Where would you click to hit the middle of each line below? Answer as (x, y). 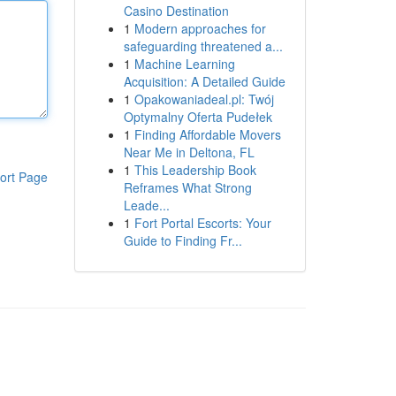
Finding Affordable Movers (207, 134)
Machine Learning (184, 64)
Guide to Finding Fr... (183, 240)
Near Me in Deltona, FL (189, 152)
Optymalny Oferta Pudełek (198, 117)
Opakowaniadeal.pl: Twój (204, 99)
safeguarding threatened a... (203, 46)
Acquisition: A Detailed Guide (204, 81)
